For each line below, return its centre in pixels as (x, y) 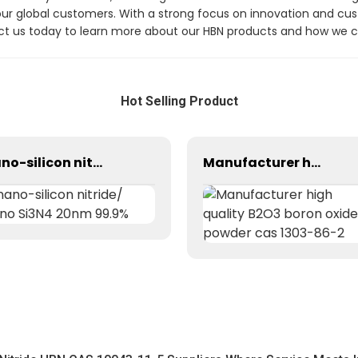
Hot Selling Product (179, 101)
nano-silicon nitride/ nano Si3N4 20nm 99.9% (97, 162)
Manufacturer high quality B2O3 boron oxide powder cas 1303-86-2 (316, 162)
